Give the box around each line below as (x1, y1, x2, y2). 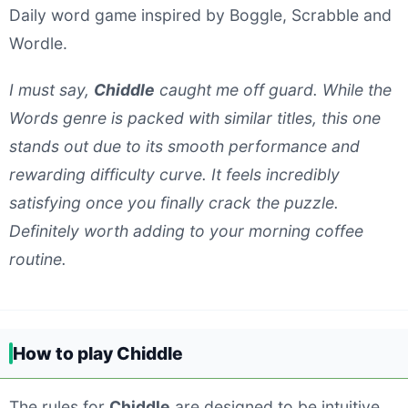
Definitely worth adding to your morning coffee (9, 221, 363, 240)
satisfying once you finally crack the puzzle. (9, 193, 339, 212)
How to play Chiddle (13, 342, 183, 364)
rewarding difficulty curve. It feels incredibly (9, 165, 340, 184)
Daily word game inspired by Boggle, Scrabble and (9, 5, 392, 25)
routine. (9, 250, 66, 269)
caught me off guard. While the (155, 80, 392, 99)
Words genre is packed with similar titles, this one (9, 108, 381, 127)
